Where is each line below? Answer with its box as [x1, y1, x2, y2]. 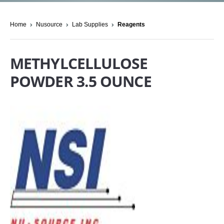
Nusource [36, 21, 62, 28]
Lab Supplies [72, 21, 108, 28]
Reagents [117, 21, 145, 28]
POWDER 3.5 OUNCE [10, 70, 151, 91]
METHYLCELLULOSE [10, 52, 148, 73]
